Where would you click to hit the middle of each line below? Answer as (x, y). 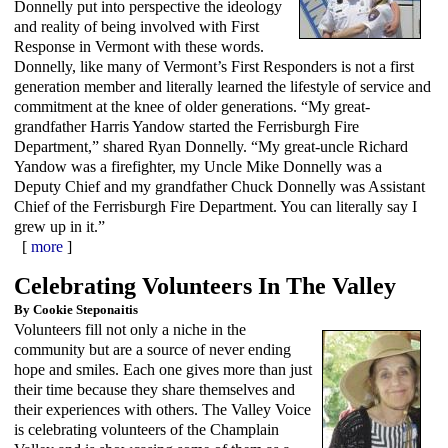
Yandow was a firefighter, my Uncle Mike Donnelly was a (198, 166)
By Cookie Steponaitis (76, 309)
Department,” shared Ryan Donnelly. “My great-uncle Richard (211, 146)
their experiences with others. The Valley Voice (162, 409)
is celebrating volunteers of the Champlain (146, 429)
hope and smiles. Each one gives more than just (163, 369)
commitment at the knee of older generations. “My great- (192, 106)
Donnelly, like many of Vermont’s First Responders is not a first (214, 66)
